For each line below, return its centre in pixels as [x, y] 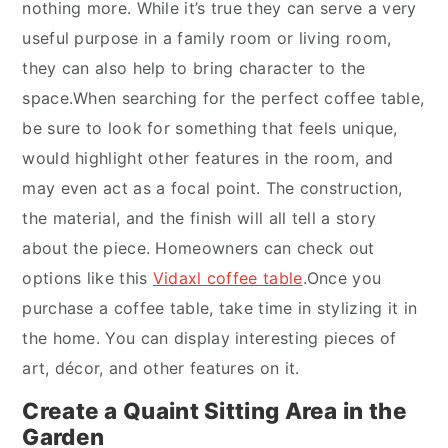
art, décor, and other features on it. [161, 368]
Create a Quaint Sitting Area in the [214, 410]
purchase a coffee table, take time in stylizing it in [220, 308]
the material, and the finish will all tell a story [199, 218]
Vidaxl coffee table [227, 278]
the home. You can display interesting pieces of [209, 338]
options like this [87, 278]
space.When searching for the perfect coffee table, [223, 98]
